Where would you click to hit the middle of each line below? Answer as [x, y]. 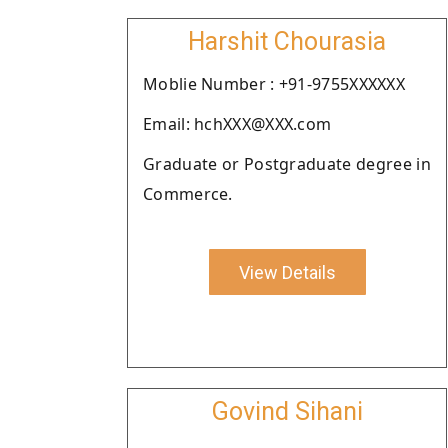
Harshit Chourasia [287, 41]
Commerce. [188, 194]
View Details [287, 272]
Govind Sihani [287, 411]
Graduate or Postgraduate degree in [287, 164]
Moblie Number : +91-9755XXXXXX [274, 84]
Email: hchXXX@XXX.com [237, 124]
